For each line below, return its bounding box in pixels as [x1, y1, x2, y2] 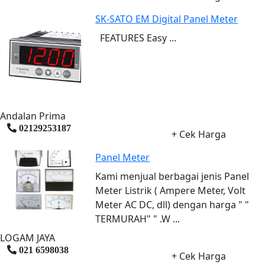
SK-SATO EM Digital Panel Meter [95, 12, 238, 25]
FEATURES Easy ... [95, 31, 177, 44]
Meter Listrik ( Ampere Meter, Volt [95, 184, 246, 198]
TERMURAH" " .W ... [95, 212, 180, 226]
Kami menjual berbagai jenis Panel [95, 170, 250, 183]
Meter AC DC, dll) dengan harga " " [95, 198, 250, 212]
